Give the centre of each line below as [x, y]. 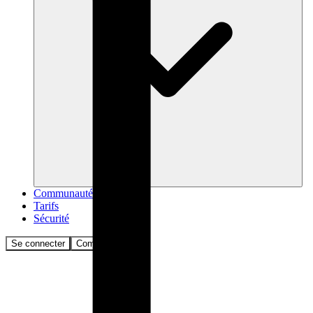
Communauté [63, 193]
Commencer [101, 243]
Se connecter [38, 243]
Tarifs [46, 205]
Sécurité [51, 218]
